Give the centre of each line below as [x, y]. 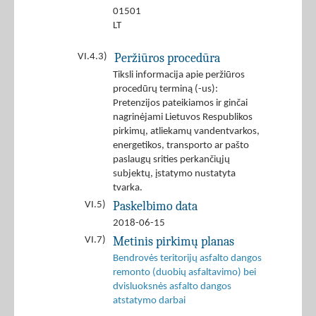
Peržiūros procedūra [167, 58]
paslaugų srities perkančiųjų [171, 160]
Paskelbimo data [155, 206]
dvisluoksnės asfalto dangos [172, 287]
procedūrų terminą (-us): [166, 90]
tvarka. [128, 188]
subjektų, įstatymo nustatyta [174, 174]
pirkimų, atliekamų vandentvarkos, [186, 132]
